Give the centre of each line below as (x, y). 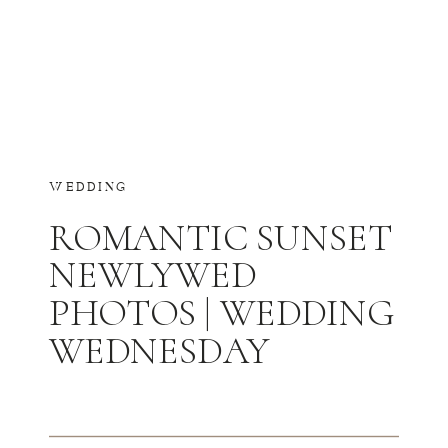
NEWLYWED (153, 275)
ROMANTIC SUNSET (220, 237)
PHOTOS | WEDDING (221, 313)
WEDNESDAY (160, 351)
